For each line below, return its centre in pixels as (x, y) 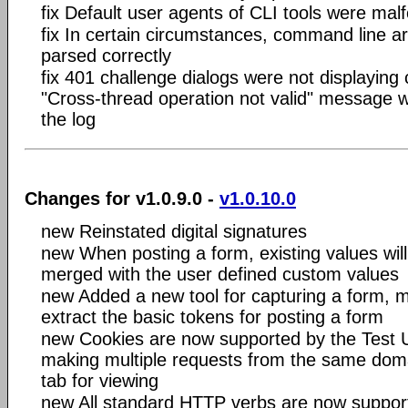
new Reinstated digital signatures (174, 231)
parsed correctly (106, 55)
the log (68, 119)
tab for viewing (100, 381)
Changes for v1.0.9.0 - (122, 199)
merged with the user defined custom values (220, 274)
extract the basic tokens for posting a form (212, 317)
